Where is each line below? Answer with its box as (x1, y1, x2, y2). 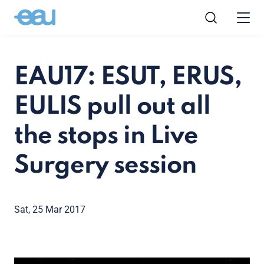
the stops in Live (14, 124, 198, 149)
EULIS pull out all (14, 94, 210, 120)
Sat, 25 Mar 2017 (14, 204, 85, 215)
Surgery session (14, 153, 196, 179)
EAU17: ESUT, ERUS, (14, 65, 242, 90)
